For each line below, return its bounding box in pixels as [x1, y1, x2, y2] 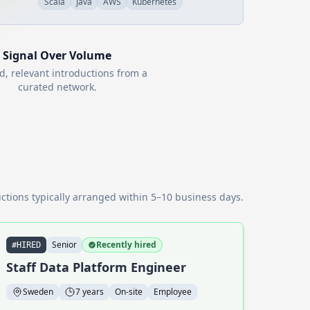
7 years [75, 286, 104, 298]
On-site [115, 286, 143, 298]
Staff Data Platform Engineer [6, 259, 186, 275]
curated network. [17, 80, 97, 93]
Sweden [23, 286, 53, 298]
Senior [52, 239, 77, 250]
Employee [154, 286, 192, 298]
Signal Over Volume [3, 48, 112, 63]
